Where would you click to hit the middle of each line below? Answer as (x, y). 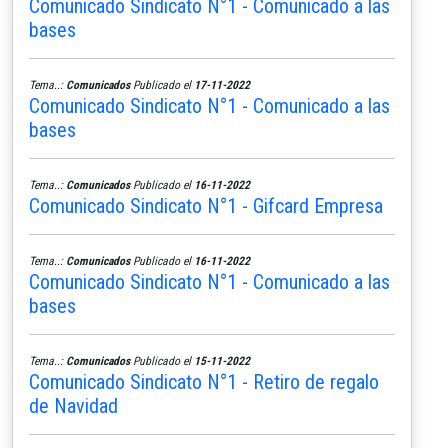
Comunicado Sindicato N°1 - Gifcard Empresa (206, 205)
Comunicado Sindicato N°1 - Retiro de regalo (204, 381)
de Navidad (73, 405)
